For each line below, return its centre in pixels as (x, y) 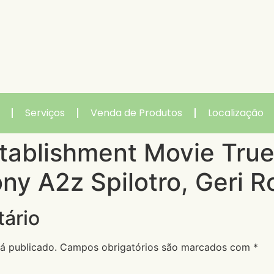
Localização (236, 113)
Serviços (45, 113)
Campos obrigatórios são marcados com (157, 247)
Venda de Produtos (136, 113)
